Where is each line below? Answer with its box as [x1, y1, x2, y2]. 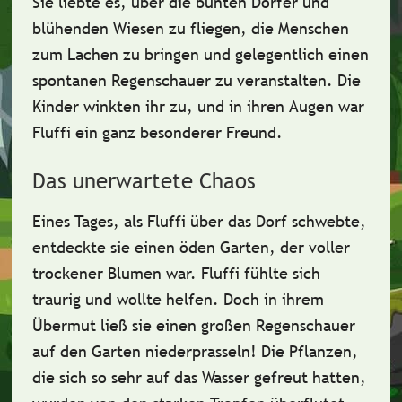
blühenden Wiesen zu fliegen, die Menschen [31, 18, 349, 39]
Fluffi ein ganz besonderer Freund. [31, 122, 283, 143]
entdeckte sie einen [31, 237, 179, 258]
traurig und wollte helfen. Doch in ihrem [31, 289, 324, 310]
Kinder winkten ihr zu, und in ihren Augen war [31, 96, 364, 117]
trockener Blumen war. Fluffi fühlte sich [31, 263, 320, 284]
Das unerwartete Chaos [31, 168, 256, 194]
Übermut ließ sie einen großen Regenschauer [31, 315, 355, 336]
